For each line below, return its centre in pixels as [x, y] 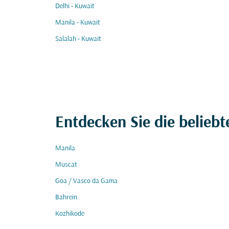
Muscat [66, 165]
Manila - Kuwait [78, 23]
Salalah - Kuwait [78, 39]
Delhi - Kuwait [75, 6]
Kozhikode [70, 214]
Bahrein [66, 198]
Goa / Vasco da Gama [86, 181]
